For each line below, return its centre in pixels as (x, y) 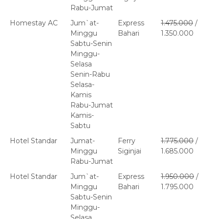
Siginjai (130, 151)
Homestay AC (34, 23)
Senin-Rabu (90, 75)
